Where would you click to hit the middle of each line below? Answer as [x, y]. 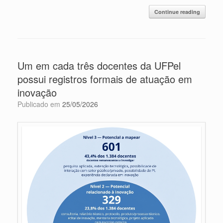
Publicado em [42, 104]
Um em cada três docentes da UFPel [99, 65]
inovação [37, 92]
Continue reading [177, 11]
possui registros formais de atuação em [105, 79]
